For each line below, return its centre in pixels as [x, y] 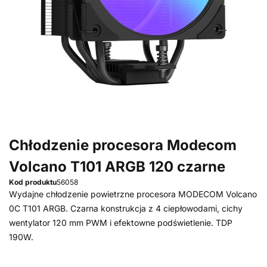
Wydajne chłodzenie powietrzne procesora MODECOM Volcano [133, 194]
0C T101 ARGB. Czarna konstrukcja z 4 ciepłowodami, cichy [126, 208]
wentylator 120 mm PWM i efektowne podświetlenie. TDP [121, 223]
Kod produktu [33, 182]
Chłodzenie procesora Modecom [123, 145]
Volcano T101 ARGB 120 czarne [117, 167]
